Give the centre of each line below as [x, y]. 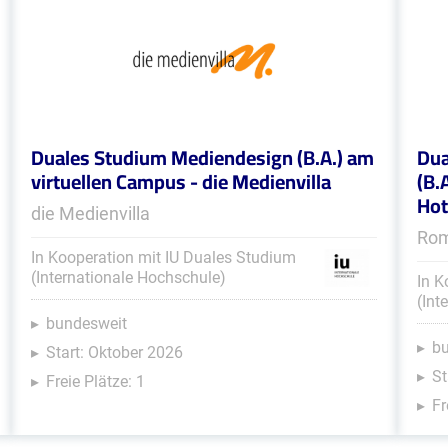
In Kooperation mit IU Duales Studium [163, 257]
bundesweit [86, 323]
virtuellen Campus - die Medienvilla [180, 181]
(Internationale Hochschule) [128, 277]
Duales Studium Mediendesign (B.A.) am [202, 157]
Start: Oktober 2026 [114, 352]
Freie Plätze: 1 [95, 381]
